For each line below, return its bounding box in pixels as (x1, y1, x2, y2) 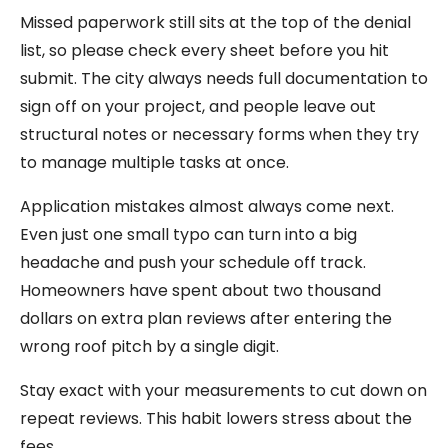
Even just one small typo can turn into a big (20, 222, 357, 246)
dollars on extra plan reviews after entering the (20, 306, 392, 330)
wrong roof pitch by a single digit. (20, 334, 279, 358)
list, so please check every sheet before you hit (20, 38, 389, 62)
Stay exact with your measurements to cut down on (20, 378, 427, 402)
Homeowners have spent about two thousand (20, 278, 381, 302)
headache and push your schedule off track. (20, 250, 366, 274)
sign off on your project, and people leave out (20, 94, 376, 118)
